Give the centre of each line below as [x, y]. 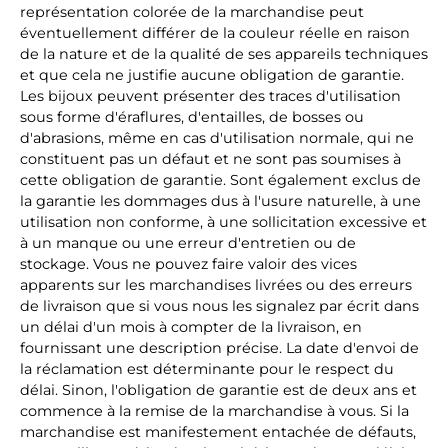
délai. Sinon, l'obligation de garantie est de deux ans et [218, 390]
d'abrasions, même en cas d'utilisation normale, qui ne [217, 138]
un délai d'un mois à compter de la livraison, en [191, 327]
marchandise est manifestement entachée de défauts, [218, 432]
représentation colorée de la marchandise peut [192, 12]
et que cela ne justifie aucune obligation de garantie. [212, 75]
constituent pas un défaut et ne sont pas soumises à [210, 159]
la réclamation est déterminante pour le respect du [207, 369]
